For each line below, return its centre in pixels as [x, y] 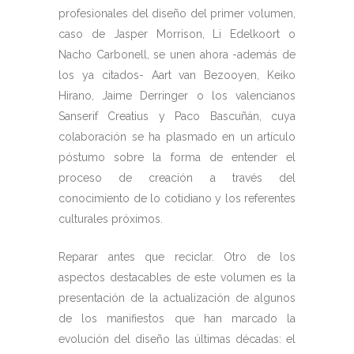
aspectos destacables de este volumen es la [177, 278]
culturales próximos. [111, 219]
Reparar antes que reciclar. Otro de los [177, 257]
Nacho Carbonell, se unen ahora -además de [177, 55]
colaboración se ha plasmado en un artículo [177, 137]
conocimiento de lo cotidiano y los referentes [177, 199]
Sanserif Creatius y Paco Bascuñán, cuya [177, 117]
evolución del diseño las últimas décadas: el [177, 339]
